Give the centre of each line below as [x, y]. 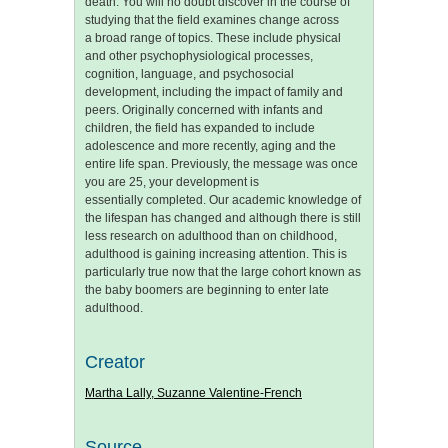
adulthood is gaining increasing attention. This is [216, 253]
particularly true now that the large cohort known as [223, 271]
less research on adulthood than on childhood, [211, 235]
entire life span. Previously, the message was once [221, 163]
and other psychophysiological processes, [199, 55]
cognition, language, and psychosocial [189, 73]
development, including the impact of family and [214, 91]
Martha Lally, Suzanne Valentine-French [193, 393]
